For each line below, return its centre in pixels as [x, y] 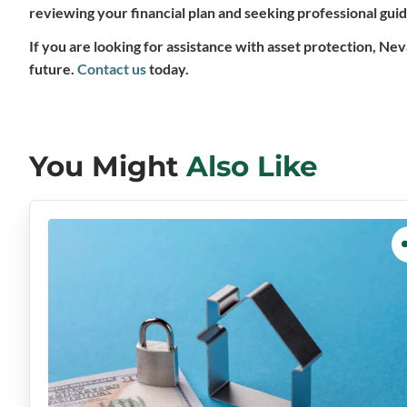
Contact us [112, 69]
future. [53, 69]
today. [168, 69]
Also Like [252, 166]
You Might [108, 166]
